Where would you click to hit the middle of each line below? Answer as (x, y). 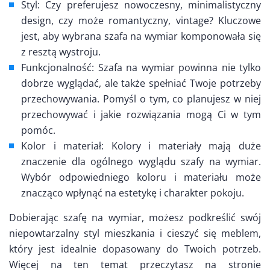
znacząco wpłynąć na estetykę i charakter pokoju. (133, 193)
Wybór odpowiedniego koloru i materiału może (141, 177)
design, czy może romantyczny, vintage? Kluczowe (141, 20)
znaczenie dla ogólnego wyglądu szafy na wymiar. (141, 162)
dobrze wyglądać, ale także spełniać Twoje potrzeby (141, 83)
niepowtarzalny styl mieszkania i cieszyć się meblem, (135, 233)
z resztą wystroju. (61, 52)
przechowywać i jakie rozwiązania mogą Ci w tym (141, 115)
